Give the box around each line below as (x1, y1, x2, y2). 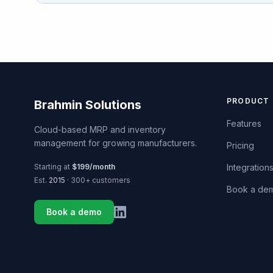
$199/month (72, 162, 115, 171)
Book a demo (46, 207, 102, 217)
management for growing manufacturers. (34, 138, 197, 148)
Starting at (34, 162, 72, 171)
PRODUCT (227, 96, 270, 105)
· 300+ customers (65, 175, 130, 185)
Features (227, 118, 261, 129)
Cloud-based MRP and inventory (34, 124, 166, 135)
